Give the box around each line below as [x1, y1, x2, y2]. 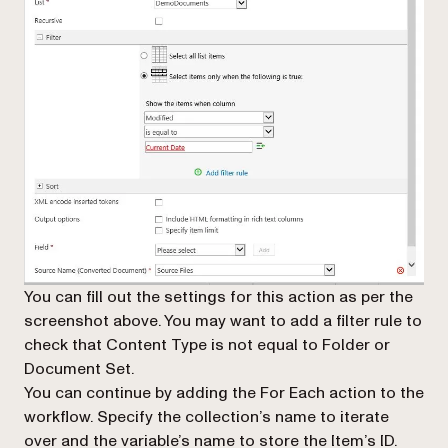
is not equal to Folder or [207, 334, 390, 357]
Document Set [24, 358, 131, 381]
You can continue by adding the [24, 382, 260, 405]
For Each [260, 382, 325, 405]
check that [24, 334, 106, 357]
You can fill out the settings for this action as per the [24, 286, 413, 309]
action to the [325, 382, 424, 405]
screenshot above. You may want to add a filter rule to [24, 310, 422, 333]
